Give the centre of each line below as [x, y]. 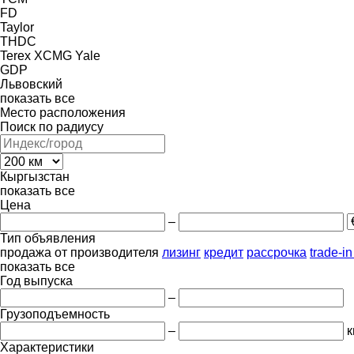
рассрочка [277, 252]
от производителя [107, 252]
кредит [224, 252]
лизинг [181, 252]
